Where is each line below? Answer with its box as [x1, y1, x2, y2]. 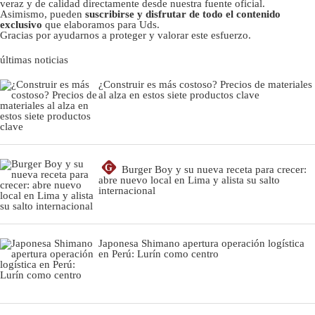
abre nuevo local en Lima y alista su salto [98, 174, 280, 186]
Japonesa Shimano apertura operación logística [98, 237, 304, 249]
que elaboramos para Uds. [42, 18, 160, 30]
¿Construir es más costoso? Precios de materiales [98, 78, 312, 90]
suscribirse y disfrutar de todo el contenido [85, 8, 281, 20]
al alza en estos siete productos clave [98, 89, 259, 101]
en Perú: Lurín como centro [98, 247, 219, 259]
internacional [98, 184, 155, 196]
